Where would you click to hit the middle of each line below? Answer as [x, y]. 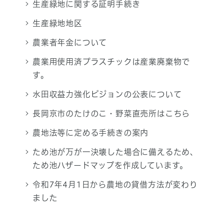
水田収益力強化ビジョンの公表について [107, 94]
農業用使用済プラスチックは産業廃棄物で [111, 62]
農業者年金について [70, 43]
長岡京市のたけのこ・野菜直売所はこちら [111, 114]
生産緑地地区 [57, 23]
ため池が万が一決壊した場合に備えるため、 [115, 152]
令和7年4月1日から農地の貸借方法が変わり [115, 185]
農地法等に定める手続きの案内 [91, 133]
